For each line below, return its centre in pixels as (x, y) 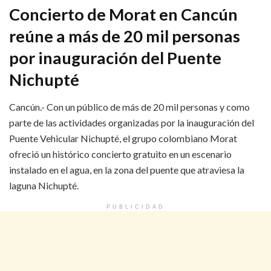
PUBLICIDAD (135, 207)
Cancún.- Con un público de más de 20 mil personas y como (129, 106)
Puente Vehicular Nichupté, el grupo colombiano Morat (123, 138)
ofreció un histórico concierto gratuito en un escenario (120, 154)
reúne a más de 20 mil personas (125, 36)
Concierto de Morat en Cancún (123, 15)
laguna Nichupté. (44, 185)
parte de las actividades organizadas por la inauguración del (132, 122)
